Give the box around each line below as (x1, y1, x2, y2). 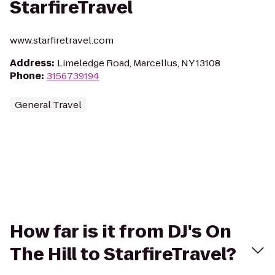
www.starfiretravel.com (10, 34, 114, 47)
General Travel (15, 98, 82, 111)
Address (10, 56, 52, 69)
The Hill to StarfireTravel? (10, 242, 236, 266)
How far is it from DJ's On (10, 220, 231, 244)
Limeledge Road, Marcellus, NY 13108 (57, 56, 220, 69)
